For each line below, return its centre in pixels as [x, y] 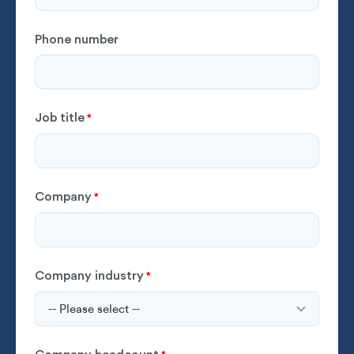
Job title [60, 117]
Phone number [77, 39]
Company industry [89, 275]
